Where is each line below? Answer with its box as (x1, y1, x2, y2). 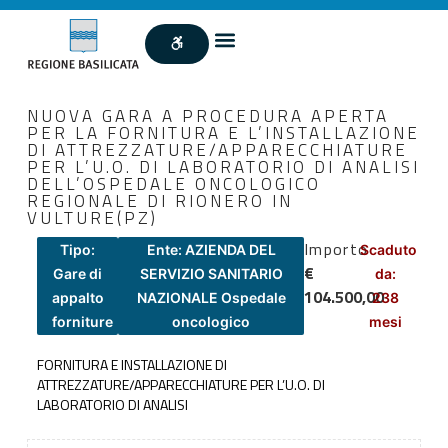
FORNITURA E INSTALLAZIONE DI (36, 353, 227, 375)
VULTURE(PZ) (26, 204, 158, 231)
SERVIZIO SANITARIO (139, 264, 283, 282)
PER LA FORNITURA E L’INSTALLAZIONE (26, 119, 420, 146)
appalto (51, 288, 104, 306)
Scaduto (360, 240, 418, 258)
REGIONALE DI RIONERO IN (26, 187, 293, 214)
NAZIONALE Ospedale (136, 288, 286, 306)
